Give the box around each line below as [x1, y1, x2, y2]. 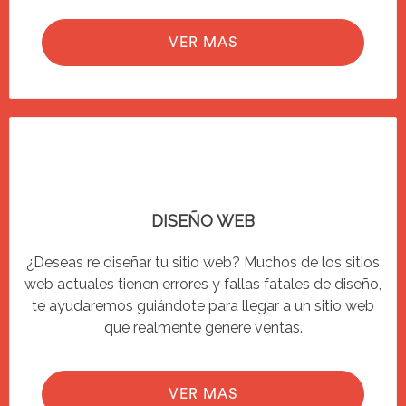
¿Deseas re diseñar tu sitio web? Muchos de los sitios [26, 253, 380, 271]
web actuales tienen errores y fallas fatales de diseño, [24, 275, 382, 293]
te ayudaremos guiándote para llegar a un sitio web [32, 296, 374, 314]
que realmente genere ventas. [103, 318, 303, 336]
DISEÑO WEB [151, 210, 255, 230]
